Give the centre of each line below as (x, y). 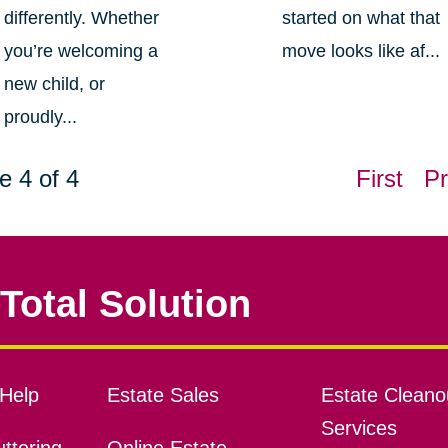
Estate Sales (162, 395)
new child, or (54, 84)
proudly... (40, 117)
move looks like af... (361, 51)
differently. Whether (81, 18)
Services (358, 428)
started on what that (361, 18)
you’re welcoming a (80, 51)
